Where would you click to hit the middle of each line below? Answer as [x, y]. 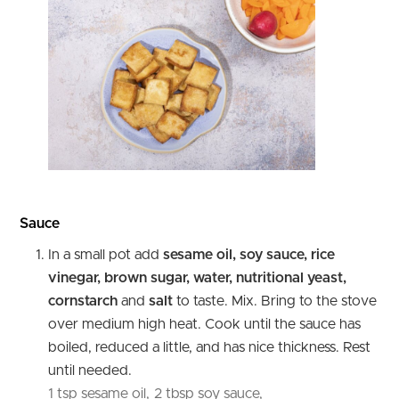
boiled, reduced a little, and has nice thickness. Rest [209, 348]
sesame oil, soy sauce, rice [249, 255]
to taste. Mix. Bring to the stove [277, 301]
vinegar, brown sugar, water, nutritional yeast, [197, 278]
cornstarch [83, 301]
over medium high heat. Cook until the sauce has [204, 325]
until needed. [90, 371]
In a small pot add [106, 255]
